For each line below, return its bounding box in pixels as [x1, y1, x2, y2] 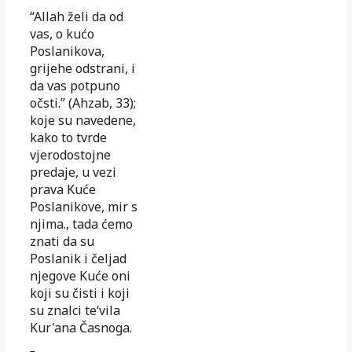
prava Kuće [30, 180, 96, 198]
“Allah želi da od [30, 7, 123, 25]
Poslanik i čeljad [30, 249, 126, 267]
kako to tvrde [30, 128, 107, 146]
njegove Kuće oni [30, 266, 130, 284]
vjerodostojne [30, 145, 111, 163]
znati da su [30, 232, 94, 250]
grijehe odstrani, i [30, 59, 135, 77]
